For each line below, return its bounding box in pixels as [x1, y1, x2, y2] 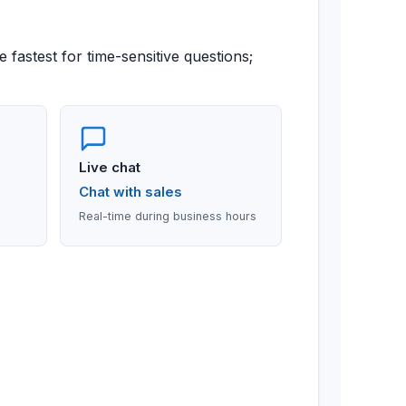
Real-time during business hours [79, 209, 257, 223]
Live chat [79, 159, 141, 176]
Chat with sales [79, 183, 183, 200]
